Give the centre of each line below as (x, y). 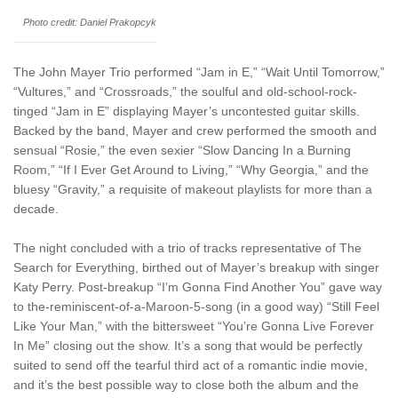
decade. (36, 208)
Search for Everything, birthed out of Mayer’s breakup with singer (196, 267)
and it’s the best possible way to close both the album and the (186, 384)
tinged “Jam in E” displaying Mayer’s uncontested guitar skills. (187, 111)
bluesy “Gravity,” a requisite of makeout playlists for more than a (193, 189)
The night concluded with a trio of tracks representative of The (187, 247)
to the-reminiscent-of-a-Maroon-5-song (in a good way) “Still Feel (196, 306)
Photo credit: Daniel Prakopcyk (89, 22)
